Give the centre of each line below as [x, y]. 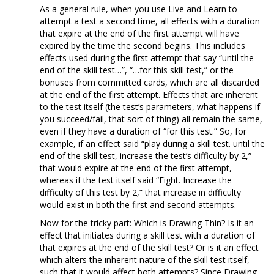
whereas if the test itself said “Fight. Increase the [136, 180]
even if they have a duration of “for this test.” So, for [143, 131]
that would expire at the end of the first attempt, [136, 168]
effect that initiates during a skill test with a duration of [147, 235]
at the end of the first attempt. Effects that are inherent [149, 94]
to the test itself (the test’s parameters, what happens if [150, 106]
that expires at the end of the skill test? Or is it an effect [149, 247]
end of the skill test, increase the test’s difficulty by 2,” [146, 155]
